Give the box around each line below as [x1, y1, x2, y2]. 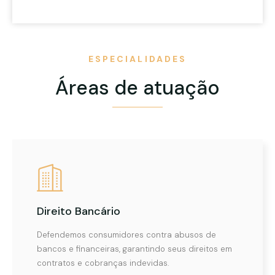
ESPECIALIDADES [88, 53, 187, 64]
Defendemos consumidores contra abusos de [37, 229, 216, 240]
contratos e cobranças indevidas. [37, 257, 169, 268]
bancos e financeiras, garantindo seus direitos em [37, 243, 232, 254]
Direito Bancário [37, 203, 120, 219]
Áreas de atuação [55, 74, 220, 101]
